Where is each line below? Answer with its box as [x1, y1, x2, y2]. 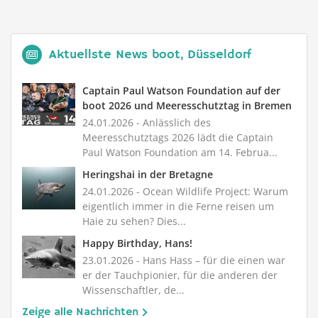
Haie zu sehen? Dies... [82, 214, 186, 228]
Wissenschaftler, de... [82, 283, 185, 297]
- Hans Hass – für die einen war [133, 253, 285, 267]
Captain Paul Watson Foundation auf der [82, 84, 280, 97]
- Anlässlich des [133, 116, 211, 129]
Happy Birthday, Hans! [82, 236, 192, 250]
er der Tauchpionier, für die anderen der [82, 268, 278, 282]
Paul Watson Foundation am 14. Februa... [82, 146, 278, 159]
